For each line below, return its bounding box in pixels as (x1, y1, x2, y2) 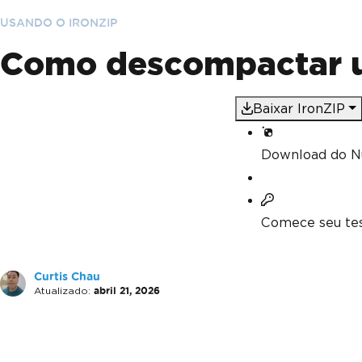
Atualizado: (34, 284, 90, 297)
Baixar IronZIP (253, 101, 346, 116)
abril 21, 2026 (94, 285, 160, 296)
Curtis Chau (34, 271, 100, 283)
